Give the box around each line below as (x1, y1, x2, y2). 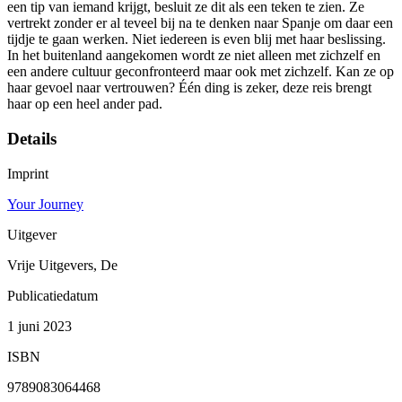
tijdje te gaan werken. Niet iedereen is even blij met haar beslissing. (7, 31, 386, 48)
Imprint (7, 165, 48, 181)
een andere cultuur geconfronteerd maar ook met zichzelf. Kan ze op (7, 64, 394, 80)
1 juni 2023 (7, 318, 72, 334)
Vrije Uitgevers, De (7, 257, 118, 273)
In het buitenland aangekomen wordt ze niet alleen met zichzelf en (7, 48, 380, 64)
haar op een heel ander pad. (7, 96, 162, 112)
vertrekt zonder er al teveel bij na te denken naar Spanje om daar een (7, 15, 393, 31)
